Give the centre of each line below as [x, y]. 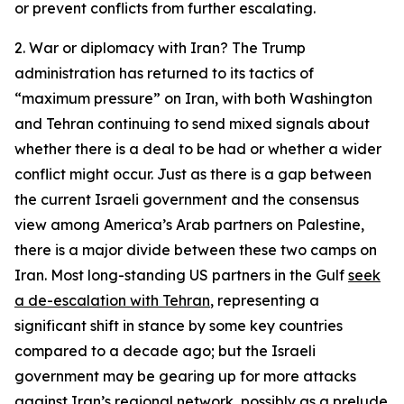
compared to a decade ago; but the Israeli [165, 351]
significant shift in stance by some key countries [179, 326]
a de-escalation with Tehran [112, 300]
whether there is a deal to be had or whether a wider [198, 149]
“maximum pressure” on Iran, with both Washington [193, 98]
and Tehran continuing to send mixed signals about [192, 124]
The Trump [267, 48]
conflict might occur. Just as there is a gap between [193, 174]
